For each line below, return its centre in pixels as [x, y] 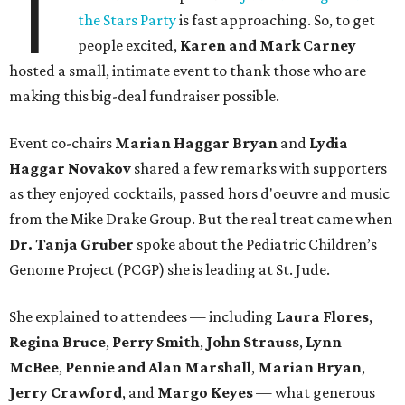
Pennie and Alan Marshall [158, 367]
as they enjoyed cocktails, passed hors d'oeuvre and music [199, 194]
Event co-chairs [62, 143]
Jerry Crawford [66, 393]
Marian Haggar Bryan [196, 143]
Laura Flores [322, 317]
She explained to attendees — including [142, 317]
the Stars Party [127, 20]
